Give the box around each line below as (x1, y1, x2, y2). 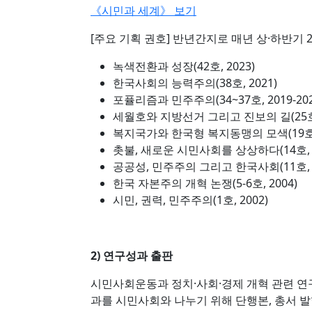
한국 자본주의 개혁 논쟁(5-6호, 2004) (113, 175, 297, 191)
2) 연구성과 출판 (91, 248, 173, 263)
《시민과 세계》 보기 (91, 3, 196, 18)
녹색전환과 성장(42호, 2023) (113, 58, 255, 74)
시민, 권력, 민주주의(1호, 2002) (113, 192, 268, 208)
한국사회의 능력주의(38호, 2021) (113, 75, 277, 91)
